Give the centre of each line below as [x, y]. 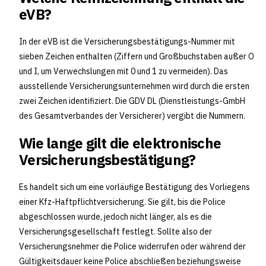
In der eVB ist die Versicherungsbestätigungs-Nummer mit [127, 42]
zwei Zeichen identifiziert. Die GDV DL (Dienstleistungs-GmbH [132, 101]
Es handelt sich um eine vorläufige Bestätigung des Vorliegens [134, 187]
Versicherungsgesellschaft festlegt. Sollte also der [115, 232]
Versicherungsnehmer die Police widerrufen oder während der [132, 247]
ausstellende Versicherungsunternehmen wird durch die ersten [134, 86]
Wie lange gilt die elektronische [120, 143]
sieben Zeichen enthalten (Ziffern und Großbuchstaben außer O [137, 57]
